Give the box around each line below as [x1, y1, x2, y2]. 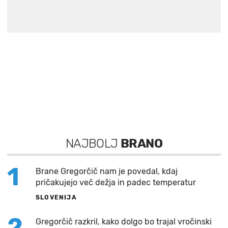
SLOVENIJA [36, 194, 77, 202]
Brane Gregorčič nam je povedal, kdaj [36, 166, 178, 177]
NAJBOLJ [65, 136, 121, 151]
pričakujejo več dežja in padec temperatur [36, 178, 196, 188]
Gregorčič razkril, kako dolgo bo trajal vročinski [36, 217, 212, 227]
